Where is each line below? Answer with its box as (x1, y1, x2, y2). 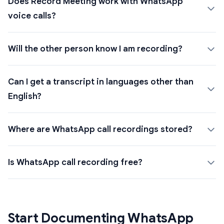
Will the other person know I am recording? (8, 43, 182, 54)
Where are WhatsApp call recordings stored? (8, 124, 192, 135)
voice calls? (8, 10, 56, 21)
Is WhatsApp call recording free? (8, 157, 142, 168)
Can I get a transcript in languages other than (8, 76, 193, 87)
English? (8, 91, 41, 102)
